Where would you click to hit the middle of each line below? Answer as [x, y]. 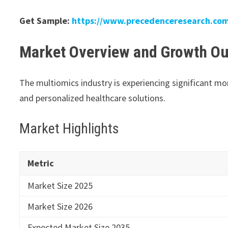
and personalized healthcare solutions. [93, 98]
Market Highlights [69, 128]
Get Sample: [46, 21]
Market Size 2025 [60, 185]
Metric [41, 163]
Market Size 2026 [60, 206]
